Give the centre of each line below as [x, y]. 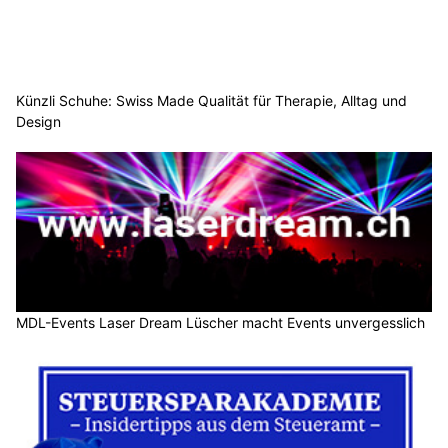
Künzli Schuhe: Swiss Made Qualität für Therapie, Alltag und [211, 101]
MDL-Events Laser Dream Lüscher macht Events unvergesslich [220, 322]
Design [38, 122]
